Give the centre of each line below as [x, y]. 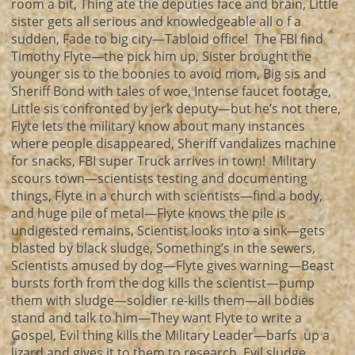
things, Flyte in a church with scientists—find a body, [167, 196]
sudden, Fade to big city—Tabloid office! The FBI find [167, 39]
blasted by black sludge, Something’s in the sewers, [163, 248]
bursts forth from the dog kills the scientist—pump [163, 283]
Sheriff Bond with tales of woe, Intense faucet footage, [171, 91]
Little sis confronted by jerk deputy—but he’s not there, [176, 109]
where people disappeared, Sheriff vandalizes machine [174, 143]
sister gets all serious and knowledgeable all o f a [156, 21]
